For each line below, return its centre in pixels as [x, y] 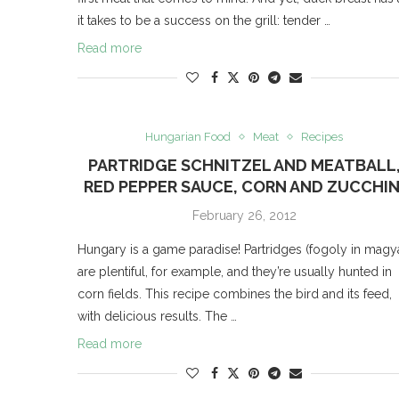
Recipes [322, 137]
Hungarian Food [188, 137]
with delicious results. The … [157, 317]
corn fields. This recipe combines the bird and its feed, [235, 294]
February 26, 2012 [244, 216]
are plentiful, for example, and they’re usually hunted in [235, 272]
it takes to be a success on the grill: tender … [204, 21]
